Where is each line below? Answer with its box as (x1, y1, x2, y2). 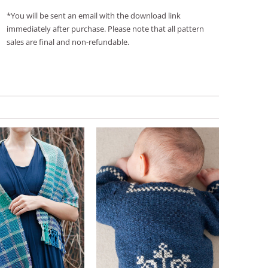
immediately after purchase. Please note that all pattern (7, 23, 204, 34)
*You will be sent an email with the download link (7, 10, 181, 21)
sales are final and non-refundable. (7, 36, 129, 47)
